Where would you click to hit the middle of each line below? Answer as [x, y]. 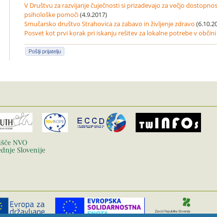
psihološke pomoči [51, 15]
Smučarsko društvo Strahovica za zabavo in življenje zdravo [109, 24]
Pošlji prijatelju [45, 51]
